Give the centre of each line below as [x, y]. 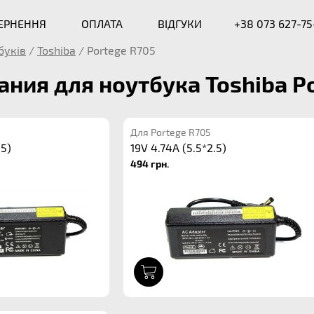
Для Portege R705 [170, 132]
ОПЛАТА [102, 23]
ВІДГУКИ [180, 23]
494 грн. [149, 163]
